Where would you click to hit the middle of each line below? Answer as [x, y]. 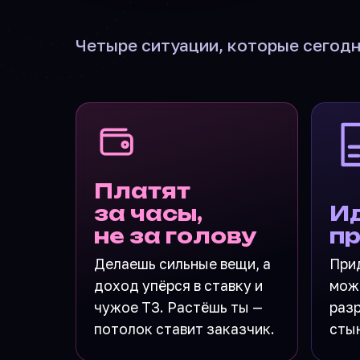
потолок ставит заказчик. [184, 329]
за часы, [148, 213]
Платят [142, 190]
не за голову [175, 235]
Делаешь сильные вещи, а [182, 264]
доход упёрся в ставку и [178, 285]
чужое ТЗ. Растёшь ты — [178, 307]
